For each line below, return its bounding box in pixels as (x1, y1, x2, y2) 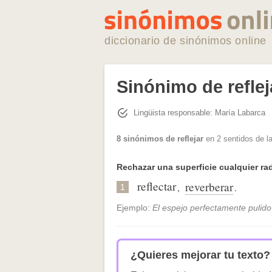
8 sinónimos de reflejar (117, 134, 203, 144)
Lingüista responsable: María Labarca (134, 107, 265, 117)
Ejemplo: (117, 203, 152, 213)
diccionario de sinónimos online (104, 35, 267, 47)
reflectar (137, 178, 176, 194)
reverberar (185, 179, 233, 195)
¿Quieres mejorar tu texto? (131, 249, 270, 262)
